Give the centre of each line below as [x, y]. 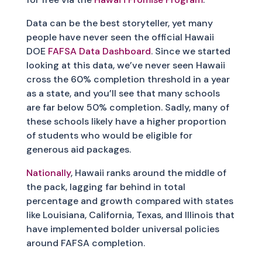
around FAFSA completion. [85, 243]
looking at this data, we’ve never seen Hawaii [125, 65]
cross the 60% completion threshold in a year [128, 80]
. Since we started [190, 51]
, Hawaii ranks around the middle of [148, 173]
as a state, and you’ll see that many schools [123, 94]
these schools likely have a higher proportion [126, 122]
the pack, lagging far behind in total [106, 187]
